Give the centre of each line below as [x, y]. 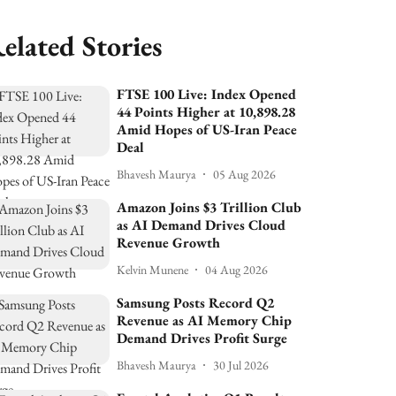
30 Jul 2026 [241, 365]
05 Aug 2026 [245, 174]
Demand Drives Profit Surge [202, 338]
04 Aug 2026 [237, 269]
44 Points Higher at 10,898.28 [206, 112]
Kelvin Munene [153, 269]
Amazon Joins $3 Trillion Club [209, 207]
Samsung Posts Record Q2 [196, 303]
